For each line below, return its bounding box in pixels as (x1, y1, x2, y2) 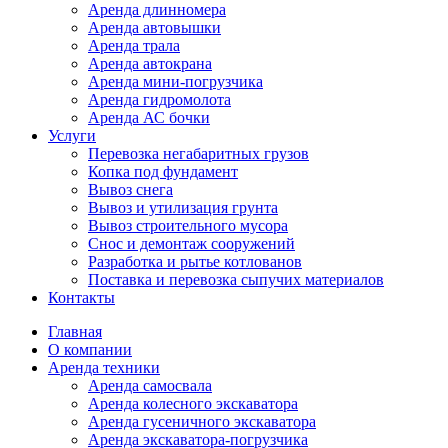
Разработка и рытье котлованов (88, 252, 302, 270)
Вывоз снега (88, 180, 173, 198)
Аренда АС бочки (88, 108, 210, 126)
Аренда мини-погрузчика (88, 72, 263, 90)
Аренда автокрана (88, 54, 212, 72)
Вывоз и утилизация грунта (88, 198, 278, 216)
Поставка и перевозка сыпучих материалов (88, 270, 384, 288)
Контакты (48, 288, 115, 306)
